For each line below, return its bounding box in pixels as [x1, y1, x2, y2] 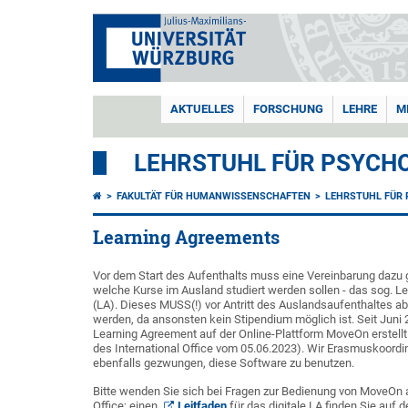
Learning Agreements [93, 226, 280, 249]
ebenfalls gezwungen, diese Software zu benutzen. [93, 356, 354, 370]
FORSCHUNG [253, 102, 323, 116]
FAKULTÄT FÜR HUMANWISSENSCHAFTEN [117, 190, 311, 202]
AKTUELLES [170, 102, 234, 116]
